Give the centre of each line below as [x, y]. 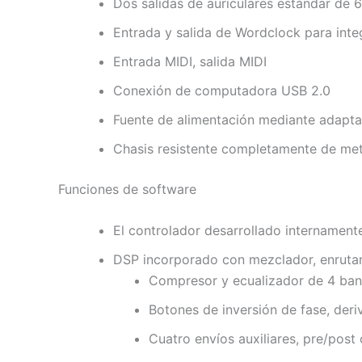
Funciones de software [127, 189]
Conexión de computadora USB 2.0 [222, 90]
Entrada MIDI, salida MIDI [190, 61]
